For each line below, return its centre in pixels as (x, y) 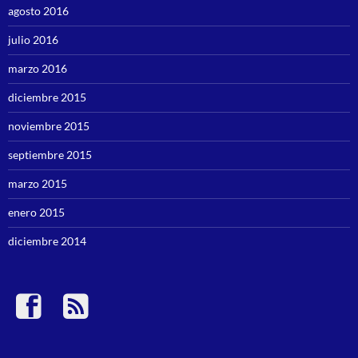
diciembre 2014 (47, 241)
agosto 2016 (38, 11)
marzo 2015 (38, 184)
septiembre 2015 (50, 155)
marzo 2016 (38, 69)
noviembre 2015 (49, 126)
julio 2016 (33, 40)
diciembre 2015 (47, 97)
